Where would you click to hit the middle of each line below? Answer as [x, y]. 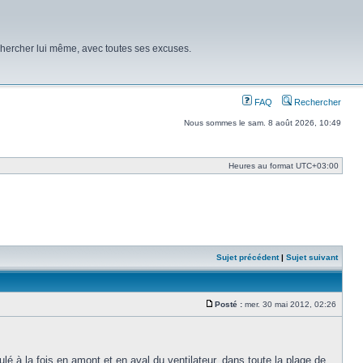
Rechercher [316, 102]
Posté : [228, 304]
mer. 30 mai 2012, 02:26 [290, 304]
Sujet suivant [312, 257]
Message [232, 312]
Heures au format [262, 166]
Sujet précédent [248, 257]
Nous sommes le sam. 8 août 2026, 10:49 [263, 123]
